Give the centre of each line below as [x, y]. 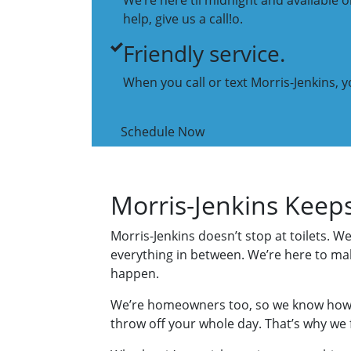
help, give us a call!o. [183, 19]
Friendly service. [204, 54]
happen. [135, 274]
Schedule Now [163, 132]
